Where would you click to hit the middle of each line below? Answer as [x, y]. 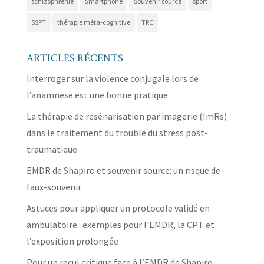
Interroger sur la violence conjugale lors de [112, 78]
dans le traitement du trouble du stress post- [117, 132]
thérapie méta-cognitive [93, 22]
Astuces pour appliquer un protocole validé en [118, 208]
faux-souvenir [54, 187]
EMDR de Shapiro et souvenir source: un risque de [123, 170]
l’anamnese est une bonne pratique [97, 95]
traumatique [52, 149]
